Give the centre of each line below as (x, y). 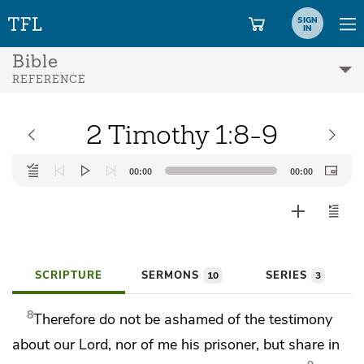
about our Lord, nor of (85, 344)
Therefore (67, 319)
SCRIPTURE (69, 275)
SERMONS (172, 275)
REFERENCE (49, 80)
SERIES (288, 275)
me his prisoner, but (223, 344)
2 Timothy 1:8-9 (182, 135)
